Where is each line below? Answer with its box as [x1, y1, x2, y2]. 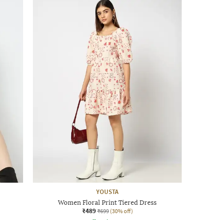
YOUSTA [96, 187, 118, 196]
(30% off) [110, 207, 133, 215]
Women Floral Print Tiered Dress [58, 198, 157, 206]
